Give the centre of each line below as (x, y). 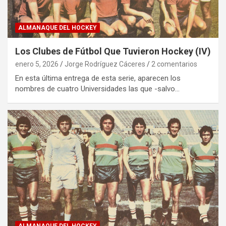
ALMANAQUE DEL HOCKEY (58, 27)
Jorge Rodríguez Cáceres (105, 64)
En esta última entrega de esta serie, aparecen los (98, 78)
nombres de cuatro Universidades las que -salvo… (97, 89)
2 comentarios (174, 64)
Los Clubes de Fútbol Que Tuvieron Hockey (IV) (113, 51)
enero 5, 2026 (37, 64)
